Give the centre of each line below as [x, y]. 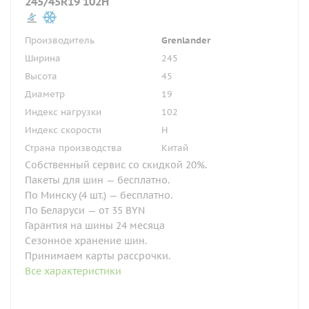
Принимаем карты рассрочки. [98, 256]
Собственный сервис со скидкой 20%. [116, 165]
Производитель [60, 40]
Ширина [43, 58]
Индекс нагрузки [63, 112]
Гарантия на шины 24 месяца [95, 226]
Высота [41, 76]
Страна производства [73, 148]
